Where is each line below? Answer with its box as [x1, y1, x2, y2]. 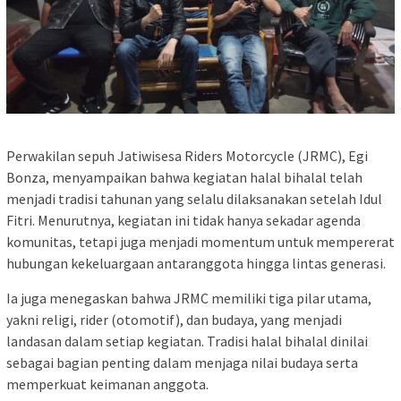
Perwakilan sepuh [6, 147, 117, 166]
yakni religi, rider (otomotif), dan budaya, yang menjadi [6, 311, 342, 329]
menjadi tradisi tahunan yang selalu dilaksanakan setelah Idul [6, 190, 382, 209]
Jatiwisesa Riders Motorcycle [117, 147, 294, 166]
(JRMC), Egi [294, 147, 368, 166]
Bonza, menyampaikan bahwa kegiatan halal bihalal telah [6, 168, 363, 187]
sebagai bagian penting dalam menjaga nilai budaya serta [6, 354, 358, 372]
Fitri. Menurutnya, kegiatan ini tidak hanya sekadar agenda [6, 211, 361, 230]
